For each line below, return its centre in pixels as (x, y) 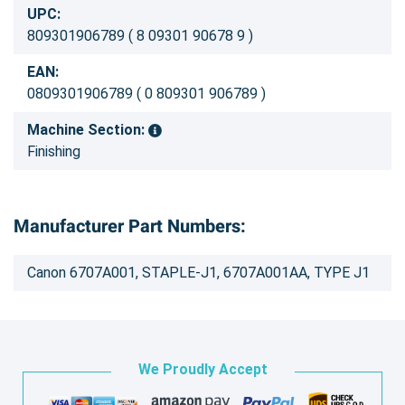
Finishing (54, 151)
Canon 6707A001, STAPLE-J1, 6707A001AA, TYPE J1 (198, 272)
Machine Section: (88, 129)
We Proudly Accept (202, 369)
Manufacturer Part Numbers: (130, 226)
